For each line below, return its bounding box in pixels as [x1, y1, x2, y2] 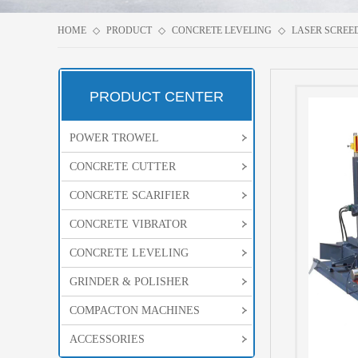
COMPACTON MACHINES [70, 304, 200, 316]
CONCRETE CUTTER [70, 161, 176, 173]
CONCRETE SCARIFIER [70, 189, 189, 201]
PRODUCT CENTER [89, 89, 224, 105]
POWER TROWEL [70, 132, 159, 144]
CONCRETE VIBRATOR [70, 218, 187, 230]
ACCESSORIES [70, 333, 145, 345]
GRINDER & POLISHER [70, 276, 189, 288]
